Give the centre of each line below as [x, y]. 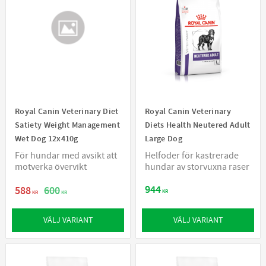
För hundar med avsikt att [66, 156]
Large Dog [164, 139]
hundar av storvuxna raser [197, 167]
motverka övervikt [51, 167]
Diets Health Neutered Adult [198, 125]
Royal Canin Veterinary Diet [67, 112]
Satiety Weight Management [68, 125]
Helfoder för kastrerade [192, 156]
